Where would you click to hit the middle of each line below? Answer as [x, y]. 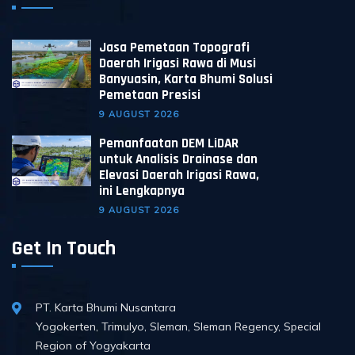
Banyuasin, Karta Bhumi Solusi [186, 80]
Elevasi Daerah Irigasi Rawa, [179, 176]
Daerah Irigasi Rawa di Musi [177, 64]
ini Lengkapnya [142, 191]
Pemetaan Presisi [150, 95]
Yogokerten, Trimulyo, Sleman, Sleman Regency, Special [178, 327]
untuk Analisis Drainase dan [178, 160]
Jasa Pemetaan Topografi [174, 48]
